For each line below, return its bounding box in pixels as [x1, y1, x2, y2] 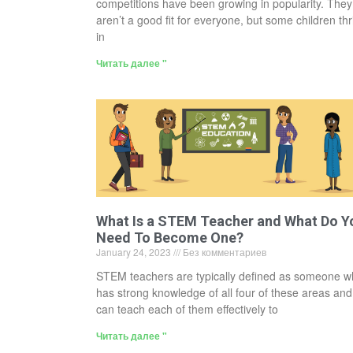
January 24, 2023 [96, 245, 173, 259]
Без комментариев [180, 245, 266, 259]
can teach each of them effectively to [96, 301, 278, 318]
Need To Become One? [96, 229, 243, 247]
